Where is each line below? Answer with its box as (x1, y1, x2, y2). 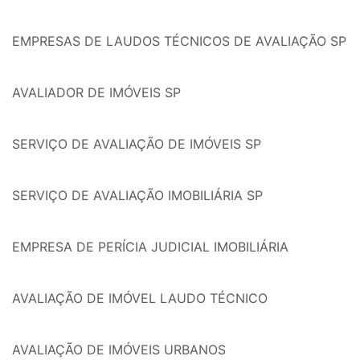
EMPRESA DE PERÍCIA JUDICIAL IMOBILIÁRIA (12, 239, 288, 256)
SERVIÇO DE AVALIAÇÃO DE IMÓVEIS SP (12, 136, 261, 153)
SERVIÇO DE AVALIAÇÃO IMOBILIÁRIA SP (12, 187, 263, 204)
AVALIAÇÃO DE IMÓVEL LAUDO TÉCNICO (12, 290, 268, 307)
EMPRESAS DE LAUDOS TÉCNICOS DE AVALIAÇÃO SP (12, 33, 346, 50)
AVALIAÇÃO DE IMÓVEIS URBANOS (12, 342, 226, 358)
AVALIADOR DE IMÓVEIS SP (12, 84, 181, 101)
